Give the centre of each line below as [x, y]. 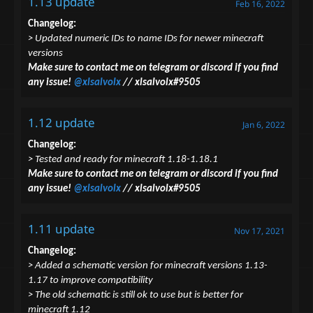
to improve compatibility [101, 281]
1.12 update [61, 123]
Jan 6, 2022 [264, 125]
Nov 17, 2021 [260, 231]
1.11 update [61, 229]
